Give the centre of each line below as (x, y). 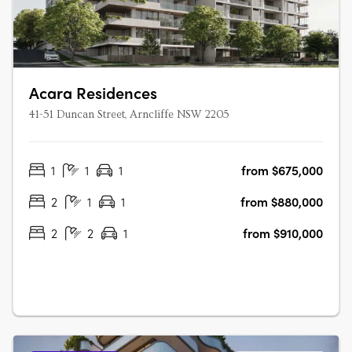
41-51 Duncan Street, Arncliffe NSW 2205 (129, 115)
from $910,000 (283, 233)
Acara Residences (93, 92)
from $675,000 (282, 170)
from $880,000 (282, 202)
